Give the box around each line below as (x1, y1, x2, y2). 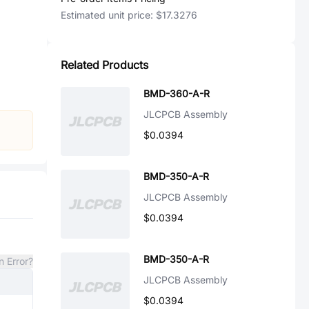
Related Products (61, 58, 148, 72)
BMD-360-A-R (143, 88, 210, 99)
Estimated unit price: (61, 9, 156, 21)
